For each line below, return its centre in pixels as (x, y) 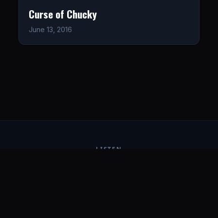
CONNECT (109, 190)
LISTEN (109, 149)
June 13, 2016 (50, 30)
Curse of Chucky (63, 14)
